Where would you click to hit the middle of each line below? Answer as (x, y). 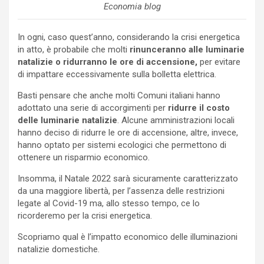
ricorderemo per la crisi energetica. (85, 215)
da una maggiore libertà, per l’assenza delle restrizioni (121, 191)
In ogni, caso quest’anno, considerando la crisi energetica (129, 37)
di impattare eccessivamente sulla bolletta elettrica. (117, 74)
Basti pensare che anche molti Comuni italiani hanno (119, 95)
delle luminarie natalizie (67, 120)
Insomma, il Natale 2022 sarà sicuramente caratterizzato (128, 178)
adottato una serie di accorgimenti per (93, 108)
